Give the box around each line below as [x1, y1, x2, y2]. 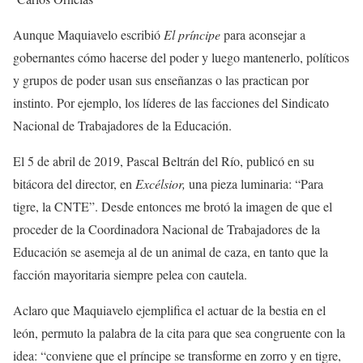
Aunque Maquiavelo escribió [13, 26, 164, 43]
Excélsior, [135, 175, 186, 192]
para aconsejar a [220, 26, 305, 43]
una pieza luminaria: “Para [186, 175, 323, 192]
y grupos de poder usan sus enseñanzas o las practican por [13, 71, 309, 88]
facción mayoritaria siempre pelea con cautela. [13, 266, 247, 283]
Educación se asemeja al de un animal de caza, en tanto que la [13, 243, 328, 260]
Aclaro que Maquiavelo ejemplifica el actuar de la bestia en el [13, 301, 326, 318]
